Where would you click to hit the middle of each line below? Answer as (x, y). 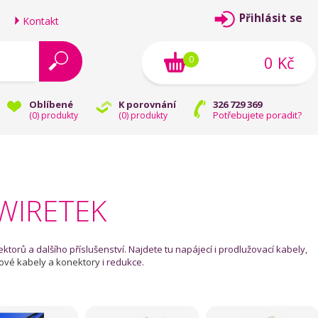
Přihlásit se (271, 18)
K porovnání (147, 104)
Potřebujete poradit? (257, 115)
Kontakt (41, 21)
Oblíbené (51, 104)
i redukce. (122, 262)
